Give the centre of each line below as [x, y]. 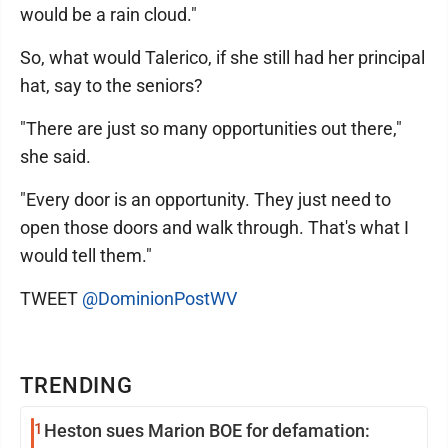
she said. [55, 156]
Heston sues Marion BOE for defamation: [207, 430]
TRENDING [77, 385]
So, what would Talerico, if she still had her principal [222, 57]
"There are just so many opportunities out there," [211, 128]
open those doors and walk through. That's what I [214, 227]
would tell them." [86, 255]
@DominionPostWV [159, 298]
